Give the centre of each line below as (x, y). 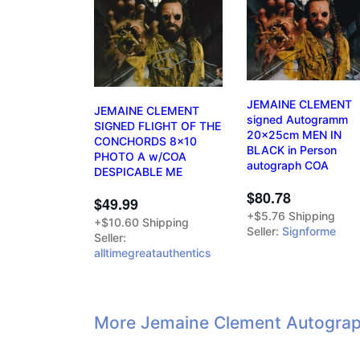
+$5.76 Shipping (291, 215)
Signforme (309, 231)
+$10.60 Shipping (141, 222)
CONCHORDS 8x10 (145, 141)
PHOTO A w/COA (140, 156)
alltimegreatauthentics (153, 252)
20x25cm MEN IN (294, 134)
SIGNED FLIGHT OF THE (157, 125)
